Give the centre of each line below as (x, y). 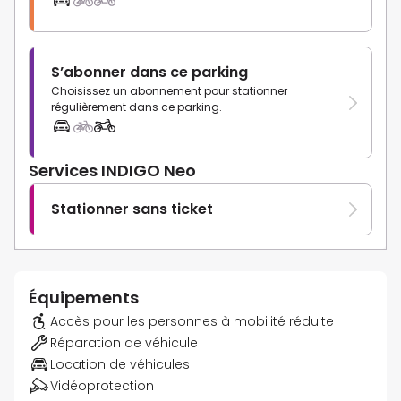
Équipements (84, 298)
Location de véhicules (120, 365)
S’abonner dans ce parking (149, 73)
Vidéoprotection (102, 386)
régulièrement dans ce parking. (137, 107)
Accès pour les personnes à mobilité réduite (192, 322)
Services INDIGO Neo (112, 171)
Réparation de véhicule (124, 343)
